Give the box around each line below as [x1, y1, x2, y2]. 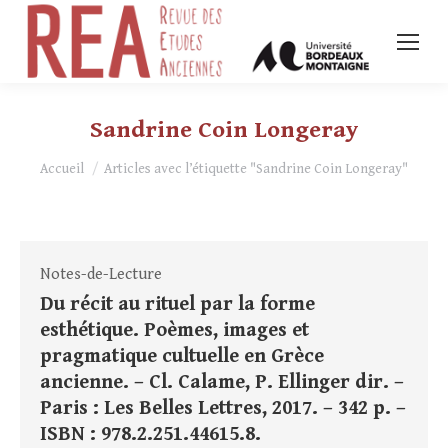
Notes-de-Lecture [40, 265, 162, 285]
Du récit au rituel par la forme [40, 293, 315, 317]
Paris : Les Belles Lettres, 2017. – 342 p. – [40, 397, 406, 421]
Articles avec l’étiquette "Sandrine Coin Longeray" [104, 161, 408, 178]
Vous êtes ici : [40, 151, 135, 171]
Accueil [40, 161, 84, 178]
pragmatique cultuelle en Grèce [40, 345, 324, 369]
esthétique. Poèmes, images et [40, 319, 309, 343]
